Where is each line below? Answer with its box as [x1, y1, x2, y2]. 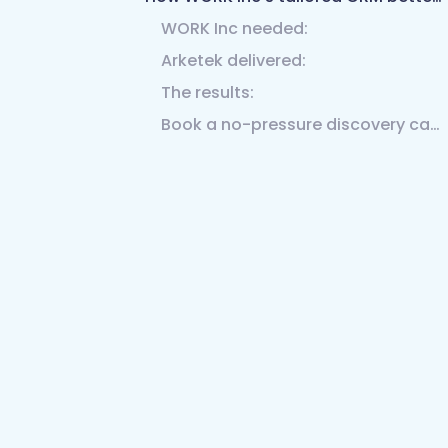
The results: [161, 81, 254, 104]
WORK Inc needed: [161, 17, 308, 40]
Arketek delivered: [161, 49, 306, 72]
